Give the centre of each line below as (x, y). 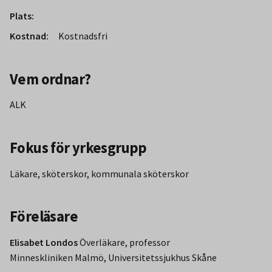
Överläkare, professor (125, 242)
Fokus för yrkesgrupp (78, 148)
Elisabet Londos (45, 242)
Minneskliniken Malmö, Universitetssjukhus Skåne (113, 257)
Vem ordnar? (50, 79)
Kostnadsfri (83, 36)
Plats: (22, 16)
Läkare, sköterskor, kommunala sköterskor (99, 173)
